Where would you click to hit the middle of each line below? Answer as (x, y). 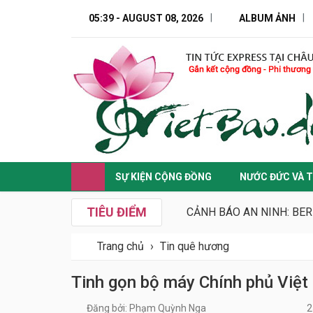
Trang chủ (121, 246)
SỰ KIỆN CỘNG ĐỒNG (163, 177)
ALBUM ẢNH (267, 18)
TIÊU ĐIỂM (117, 212)
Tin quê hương (195, 246)
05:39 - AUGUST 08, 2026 (146, 18)
